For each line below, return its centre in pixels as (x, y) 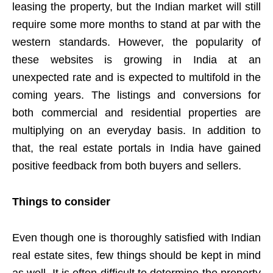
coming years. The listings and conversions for (136, 95)
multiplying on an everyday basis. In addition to (136, 130)
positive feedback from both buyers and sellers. (127, 165)
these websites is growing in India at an (136, 59)
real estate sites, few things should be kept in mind (136, 255)
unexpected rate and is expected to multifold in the (136, 77)
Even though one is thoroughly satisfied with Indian (136, 237)
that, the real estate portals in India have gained (136, 148)
